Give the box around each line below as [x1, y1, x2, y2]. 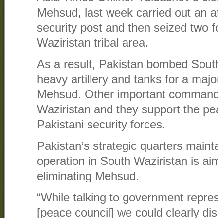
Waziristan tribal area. [37, 36, 148, 50]
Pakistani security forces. [37, 118, 165, 131]
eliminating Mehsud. [37, 170, 139, 183]
